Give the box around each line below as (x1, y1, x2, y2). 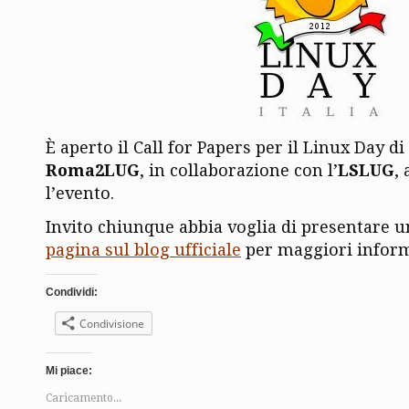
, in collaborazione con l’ (140, 160, 338, 180)
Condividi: (46, 285, 98, 299)
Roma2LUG (46, 160, 140, 180)
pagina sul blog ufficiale (46, 239, 241, 259)
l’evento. (46, 183, 114, 203)
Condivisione (79, 315, 144, 331)
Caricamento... (46, 392, 121, 405)
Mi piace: (46, 364, 92, 378)
